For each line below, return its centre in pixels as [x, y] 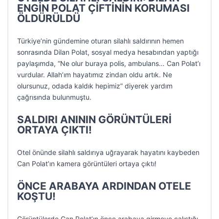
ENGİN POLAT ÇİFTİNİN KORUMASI [103, 8]
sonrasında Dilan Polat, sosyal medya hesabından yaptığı [108, 52]
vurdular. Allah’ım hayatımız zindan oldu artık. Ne [95, 75]
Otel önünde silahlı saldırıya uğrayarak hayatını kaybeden [108, 152]
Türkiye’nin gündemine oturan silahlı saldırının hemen [100, 41]
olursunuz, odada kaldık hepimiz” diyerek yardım [95, 86]
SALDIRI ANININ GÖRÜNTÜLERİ [94, 120]
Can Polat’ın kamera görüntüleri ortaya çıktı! [87, 164]
